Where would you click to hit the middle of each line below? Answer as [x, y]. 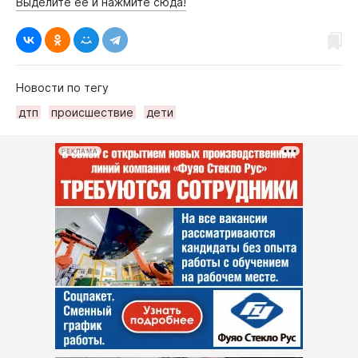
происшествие [92, 113]
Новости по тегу [62, 88]
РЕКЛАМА [80, 151]
